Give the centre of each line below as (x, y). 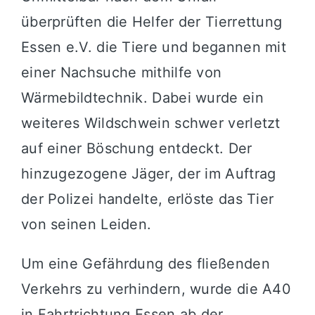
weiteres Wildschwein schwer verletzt (150, 123)
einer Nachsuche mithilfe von (121, 72)
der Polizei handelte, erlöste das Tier (147, 199)
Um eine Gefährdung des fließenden (145, 263)
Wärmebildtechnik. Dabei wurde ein (142, 97)
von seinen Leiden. (86, 224)
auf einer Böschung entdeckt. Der (136, 148)
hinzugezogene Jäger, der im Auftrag (148, 173)
